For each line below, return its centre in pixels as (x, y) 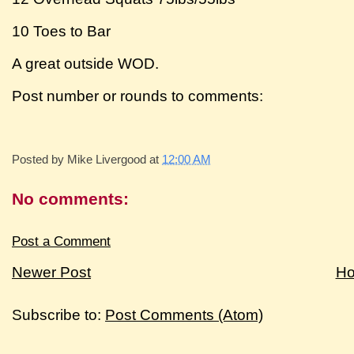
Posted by (40, 159)
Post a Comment (62, 241)
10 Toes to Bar (62, 31)
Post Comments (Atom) (185, 315)
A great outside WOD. (86, 63)
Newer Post (52, 273)
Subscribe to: (59, 315)
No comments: (71, 198)
